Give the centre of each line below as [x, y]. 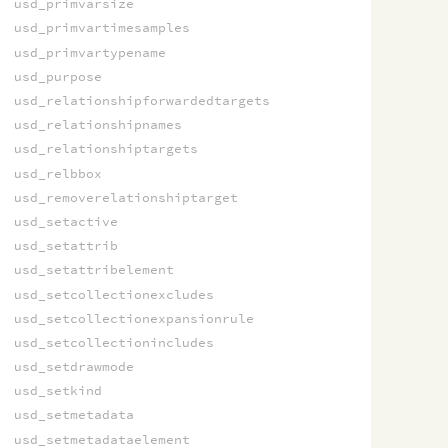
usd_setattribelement [93, 270]
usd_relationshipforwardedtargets [141, 101]
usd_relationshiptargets [105, 149]
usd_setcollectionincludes [113, 342]
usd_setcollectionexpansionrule [133, 318]
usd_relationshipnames [97, 125]
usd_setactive [65, 221]
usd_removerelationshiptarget [125, 197]
